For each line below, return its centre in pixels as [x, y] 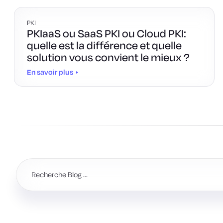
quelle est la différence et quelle [104, 45]
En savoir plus [50, 72]
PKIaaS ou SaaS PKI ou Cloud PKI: [106, 33]
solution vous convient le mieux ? [108, 57]
